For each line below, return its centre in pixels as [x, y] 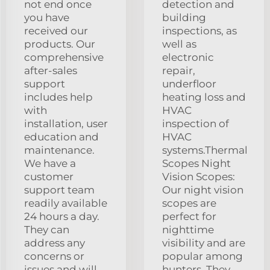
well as [179, 44]
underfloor [189, 83]
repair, [179, 70]
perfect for [189, 216]
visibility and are [204, 243]
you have [47, 17]
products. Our [60, 44]
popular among [202, 256]
